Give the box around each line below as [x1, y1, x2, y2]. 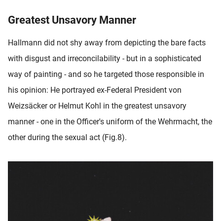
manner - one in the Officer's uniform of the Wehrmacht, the [8, 116, 212, 126]
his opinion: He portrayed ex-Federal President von [8, 85, 182, 95]
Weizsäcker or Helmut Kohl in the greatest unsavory [8, 101, 186, 110]
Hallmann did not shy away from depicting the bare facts [8, 37, 206, 47]
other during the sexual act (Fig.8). [8, 132, 127, 142]
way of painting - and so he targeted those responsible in [8, 69, 204, 79]
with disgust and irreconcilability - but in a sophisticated [8, 53, 201, 63]
